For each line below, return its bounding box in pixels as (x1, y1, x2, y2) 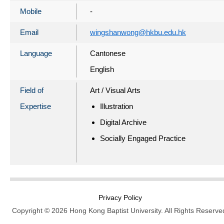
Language (20, 48, 52, 57)
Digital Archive (100, 117, 146, 126)
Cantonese (90, 48, 125, 57)
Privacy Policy (98, 193, 142, 201)
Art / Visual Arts (90, 85, 140, 94)
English (90, 64, 114, 73)
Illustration (100, 101, 133, 110)
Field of (20, 85, 43, 94)
